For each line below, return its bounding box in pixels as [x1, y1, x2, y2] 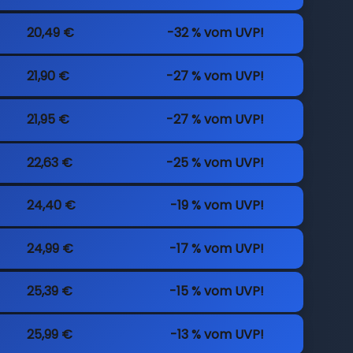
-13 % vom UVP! [170, 325, 265, 344]
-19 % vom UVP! [170, 196, 265, 215]
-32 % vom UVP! [167, 24, 265, 43]
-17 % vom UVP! [169, 239, 265, 258]
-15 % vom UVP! [169, 282, 265, 301]
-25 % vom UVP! [166, 154, 265, 173]
